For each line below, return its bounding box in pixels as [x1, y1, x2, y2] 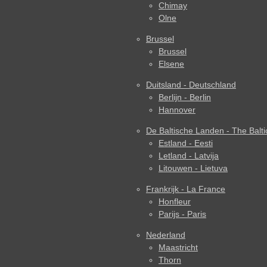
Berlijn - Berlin [159, 92, 211, 103]
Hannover [159, 105, 195, 115]
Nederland [146, 230, 185, 240]
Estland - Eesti [159, 138, 213, 148]
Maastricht [159, 243, 198, 253]
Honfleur [159, 197, 191, 207]
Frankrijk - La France [146, 184, 225, 194]
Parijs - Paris [159, 209, 206, 219]
